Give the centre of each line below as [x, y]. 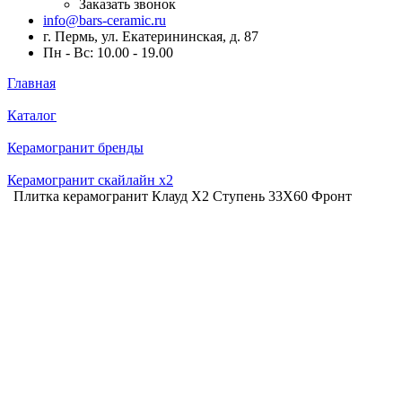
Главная [31, 83]
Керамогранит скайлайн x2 [90, 180]
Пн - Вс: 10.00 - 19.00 [108, 52]
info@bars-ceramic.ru [105, 20]
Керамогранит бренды [75, 148]
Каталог [32, 115]
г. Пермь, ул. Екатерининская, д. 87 [151, 36]
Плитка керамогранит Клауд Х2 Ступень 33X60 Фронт [183, 196]
